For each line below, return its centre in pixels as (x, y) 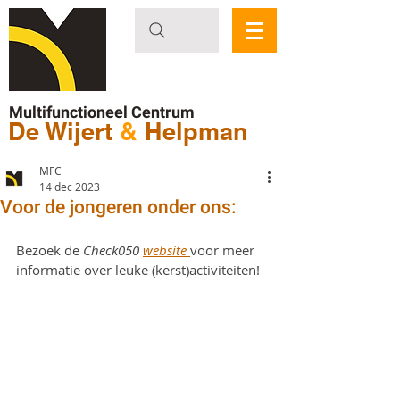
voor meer (224, 250)
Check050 (113, 250)
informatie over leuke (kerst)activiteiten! (138, 270)
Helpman (196, 131)
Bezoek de (50, 250)
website (167, 250)
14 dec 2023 (70, 187)
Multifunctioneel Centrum (102, 112)
